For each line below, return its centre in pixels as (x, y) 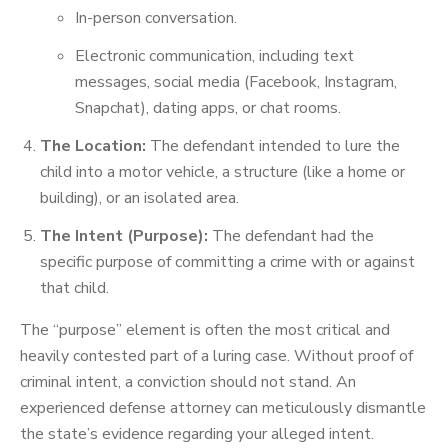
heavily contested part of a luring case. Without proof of (216, 356)
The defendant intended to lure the (273, 146)
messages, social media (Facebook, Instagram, (236, 82)
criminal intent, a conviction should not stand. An (188, 382)
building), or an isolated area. (139, 198)
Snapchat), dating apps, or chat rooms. (208, 108)
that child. (74, 288)
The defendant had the (291, 236)
